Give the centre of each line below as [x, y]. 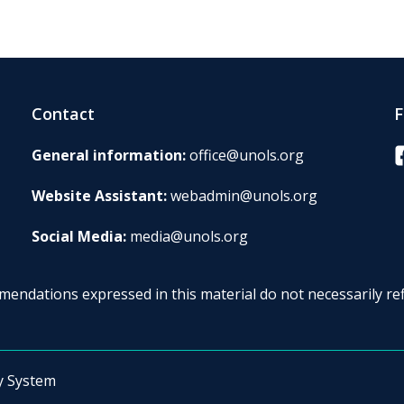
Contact [63, 114]
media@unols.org [188, 237]
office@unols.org [246, 156]
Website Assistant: [101, 196]
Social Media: [80, 237]
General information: [110, 156]
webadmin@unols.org [243, 196]
